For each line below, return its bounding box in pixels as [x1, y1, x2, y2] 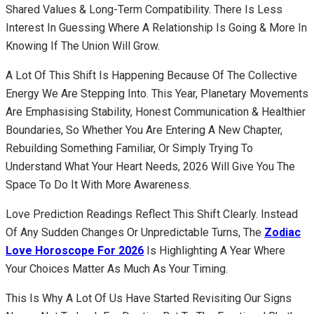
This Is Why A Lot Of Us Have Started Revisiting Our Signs [6, 291, 292, 305]
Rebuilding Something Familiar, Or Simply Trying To [6, 141, 253, 155]
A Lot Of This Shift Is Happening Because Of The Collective [6, 68, 297, 82]
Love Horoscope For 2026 [6, 243, 144, 257]
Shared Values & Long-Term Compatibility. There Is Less [6, 2, 282, 16]
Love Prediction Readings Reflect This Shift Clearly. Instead [6, 207, 298, 221]
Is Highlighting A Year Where [146, 243, 285, 257]
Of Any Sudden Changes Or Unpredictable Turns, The [6, 225, 264, 239]
